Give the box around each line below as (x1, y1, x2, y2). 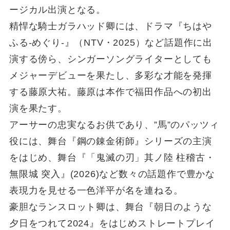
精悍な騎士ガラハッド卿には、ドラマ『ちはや (9, 21, 212, 32)
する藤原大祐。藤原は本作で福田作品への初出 (9, 87, 212, 98)
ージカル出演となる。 (9, 5, 106, 15)
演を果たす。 (9, 103, 67, 114)
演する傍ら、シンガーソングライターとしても (9, 54, 212, 65)
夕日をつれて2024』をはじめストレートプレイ (9, 218, 215, 229)
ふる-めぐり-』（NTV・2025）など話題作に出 (9, 37, 213, 48)
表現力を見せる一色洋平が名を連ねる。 (9, 185, 183, 196)
